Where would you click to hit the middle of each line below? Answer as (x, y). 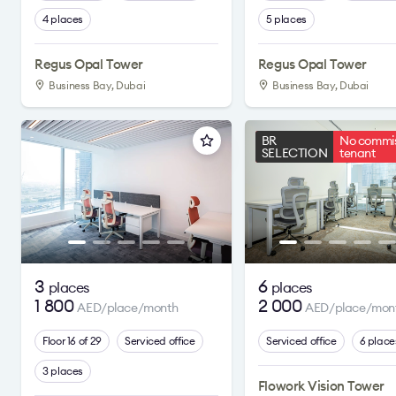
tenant (358, 153)
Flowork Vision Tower (321, 386)
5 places (286, 19)
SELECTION (294, 153)
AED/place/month (128, 308)
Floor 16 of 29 (72, 341)
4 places (63, 19)
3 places (63, 371)
